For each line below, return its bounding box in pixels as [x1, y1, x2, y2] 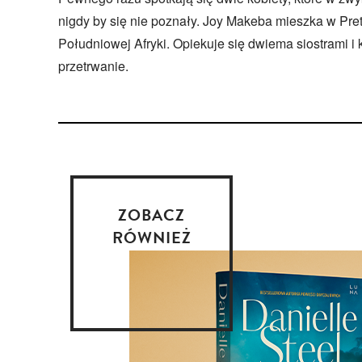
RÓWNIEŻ [112, 225, 192, 250]
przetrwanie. [58, 56, 128, 75]
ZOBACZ [118, 202, 185, 227]
